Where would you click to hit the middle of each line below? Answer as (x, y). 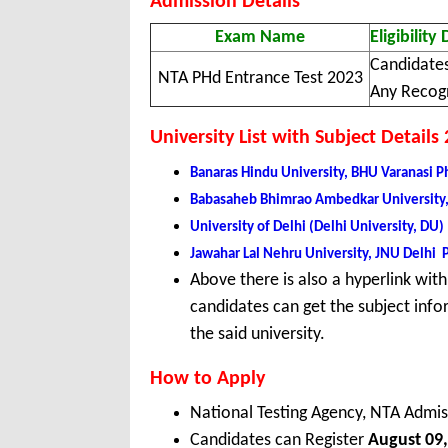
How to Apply (207, 379)
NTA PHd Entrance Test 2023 (260, 79)
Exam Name (260, 38)
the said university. (257, 335)
